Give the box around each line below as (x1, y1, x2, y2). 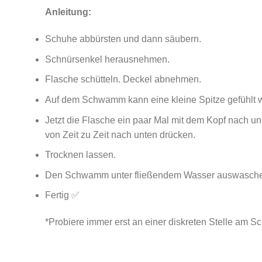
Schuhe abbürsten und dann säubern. (45, 34, 201, 44)
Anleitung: (45, 7, 91, 18)
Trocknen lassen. (45, 150, 116, 160)
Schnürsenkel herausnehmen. (45, 54, 170, 64)
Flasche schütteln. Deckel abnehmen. (45, 74, 201, 85)
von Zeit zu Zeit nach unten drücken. (45, 129, 195, 140)
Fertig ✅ (45, 190, 80, 201)
